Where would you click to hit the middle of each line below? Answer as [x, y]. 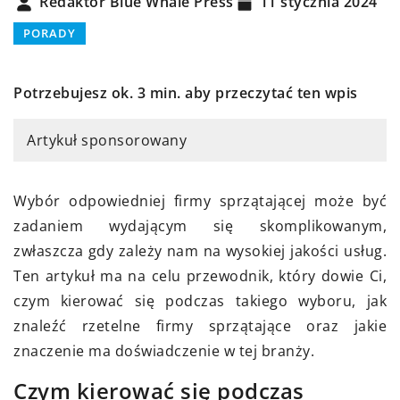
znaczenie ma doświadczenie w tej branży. [164, 350]
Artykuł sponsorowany [107, 140]
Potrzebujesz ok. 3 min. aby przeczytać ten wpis [186, 92]
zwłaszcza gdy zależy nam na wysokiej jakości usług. [200, 250]
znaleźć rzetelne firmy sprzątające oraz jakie [200, 325]
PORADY [50, 33]
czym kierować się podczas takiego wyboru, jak [200, 300]
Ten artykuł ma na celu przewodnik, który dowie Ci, [200, 275]
